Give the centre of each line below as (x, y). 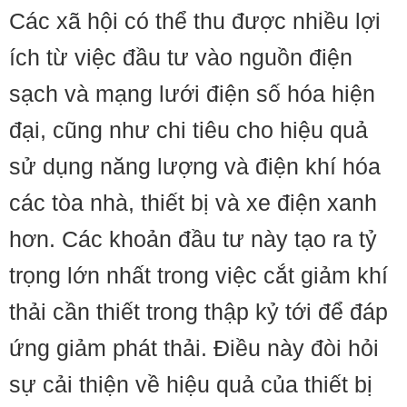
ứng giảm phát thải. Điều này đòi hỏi (194, 348)
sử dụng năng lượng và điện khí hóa (195, 166)
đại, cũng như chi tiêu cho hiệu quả (189, 130)
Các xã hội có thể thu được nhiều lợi (195, 21)
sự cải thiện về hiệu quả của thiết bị (191, 384)
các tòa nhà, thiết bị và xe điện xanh (193, 203)
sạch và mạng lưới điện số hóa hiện (192, 94)
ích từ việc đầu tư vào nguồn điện (181, 57)
